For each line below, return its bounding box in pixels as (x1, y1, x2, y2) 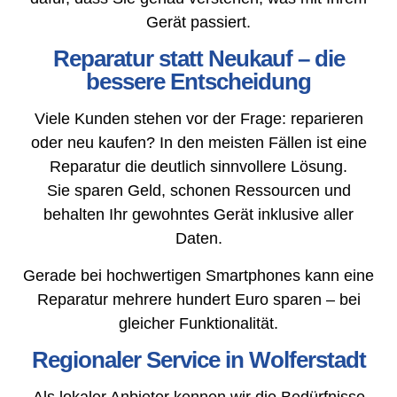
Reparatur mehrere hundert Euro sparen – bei (36, 290, 361, 308)
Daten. (175, 230, 222, 248)
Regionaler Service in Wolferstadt (31, 346, 366, 373)
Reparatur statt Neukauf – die (52, 45, 345, 73)
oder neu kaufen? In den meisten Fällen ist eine (30, 134, 367, 152)
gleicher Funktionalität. (119, 314, 278, 332)
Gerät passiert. (146, 12, 251, 31)
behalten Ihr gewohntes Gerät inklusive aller (43, 206, 354, 224)
